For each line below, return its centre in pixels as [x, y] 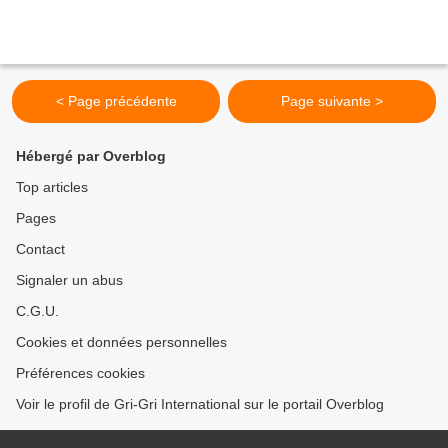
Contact [40, 249]
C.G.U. [37, 311]
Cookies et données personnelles [121, 342]
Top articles [52, 187]
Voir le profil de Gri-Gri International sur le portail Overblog [200, 404]
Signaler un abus [69, 280]
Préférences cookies [80, 373]
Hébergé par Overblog [91, 156]
